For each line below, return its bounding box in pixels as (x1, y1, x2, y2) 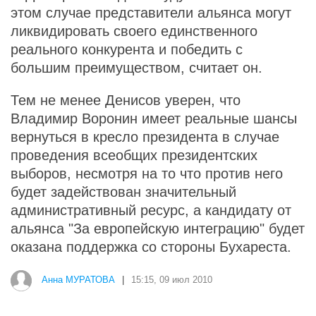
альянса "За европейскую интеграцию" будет (11, 221, 305, 236)
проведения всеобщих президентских (11, 147, 257, 163)
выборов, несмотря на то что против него (11, 166, 283, 181)
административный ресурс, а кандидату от (11, 202, 291, 218)
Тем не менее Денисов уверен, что (11, 92, 241, 108)
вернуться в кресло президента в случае (11, 129, 279, 145)
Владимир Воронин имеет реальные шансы (11, 111, 297, 126)
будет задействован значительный (11, 184, 236, 200)
